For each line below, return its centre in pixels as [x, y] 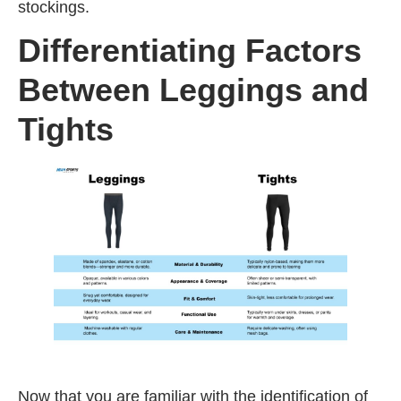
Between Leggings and [193, 90]
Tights [66, 129]
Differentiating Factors [190, 50]
